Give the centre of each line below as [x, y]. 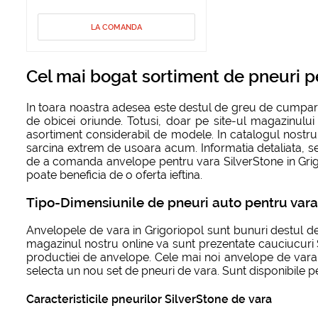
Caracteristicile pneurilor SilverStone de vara [149, 300]
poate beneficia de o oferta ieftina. [114, 175]
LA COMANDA [116, 28]
